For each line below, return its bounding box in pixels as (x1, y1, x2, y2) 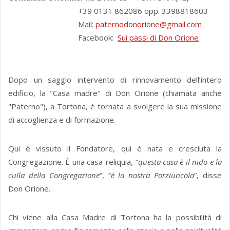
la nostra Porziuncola (118, 170, 195, 181)
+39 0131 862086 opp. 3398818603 (8, 6, 208, 16)
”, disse (194, 170, 222, 181)
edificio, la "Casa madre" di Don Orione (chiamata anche (8, 88, 222, 99)
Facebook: (8, 32, 118, 43)
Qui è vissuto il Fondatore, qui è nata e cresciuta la (8, 143, 222, 154)
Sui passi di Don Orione (118, 32, 199, 43)
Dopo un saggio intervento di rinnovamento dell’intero (8, 74, 222, 85)
